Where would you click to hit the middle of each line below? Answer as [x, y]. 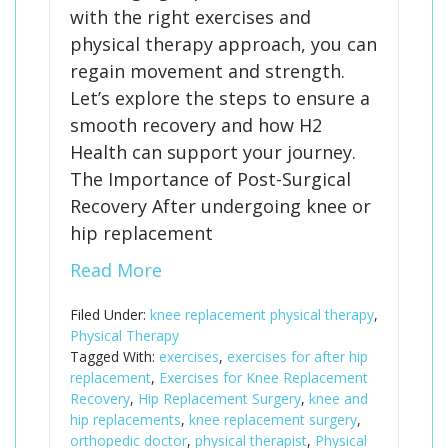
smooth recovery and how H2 [196, 125]
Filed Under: [110, 314]
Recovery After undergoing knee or [220, 206]
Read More [116, 270]
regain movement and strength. [207, 71]
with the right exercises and [190, 17]
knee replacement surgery [273, 419]
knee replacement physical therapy [262, 314]
